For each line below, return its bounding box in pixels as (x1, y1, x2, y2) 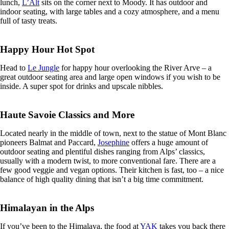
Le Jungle (28, 63, 59, 72)
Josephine (98, 138, 129, 147)
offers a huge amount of (129, 138, 208, 147)
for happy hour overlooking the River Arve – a (59, 63, 212, 72)
